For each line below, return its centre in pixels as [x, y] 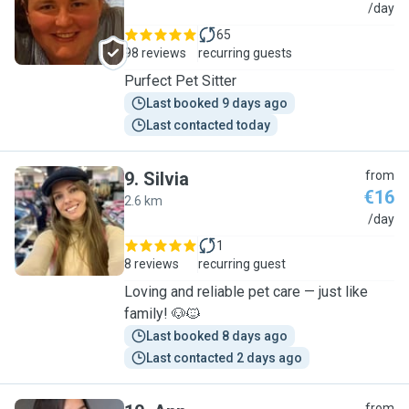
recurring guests [245, 53]
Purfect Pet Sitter [180, 81]
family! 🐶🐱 [163, 314]
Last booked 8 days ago [217, 336]
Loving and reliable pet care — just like [246, 292]
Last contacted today [208, 125]
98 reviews [155, 53]
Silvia [166, 179]
